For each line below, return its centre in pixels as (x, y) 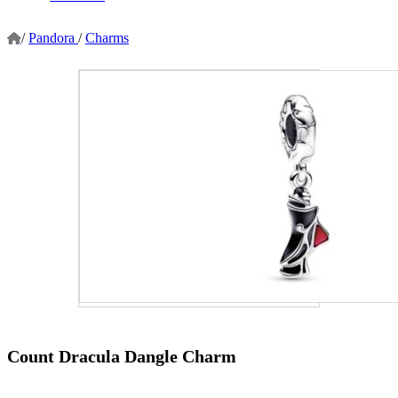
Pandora (53, 37)
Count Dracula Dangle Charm (122, 357)
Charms (107, 37)
